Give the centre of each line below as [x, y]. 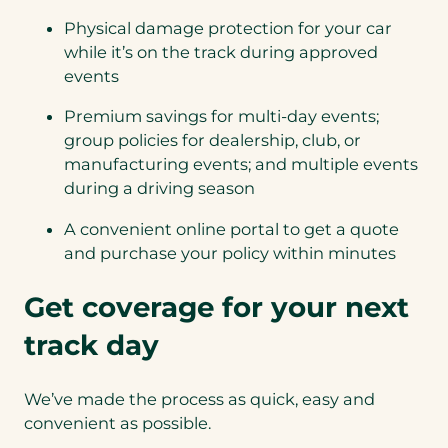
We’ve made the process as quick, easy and [199, 398]
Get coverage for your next [216, 306]
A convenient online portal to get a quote [231, 228]
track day [91, 344]
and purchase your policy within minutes [232, 252]
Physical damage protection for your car [228, 28]
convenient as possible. [121, 422]
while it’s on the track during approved [221, 52]
